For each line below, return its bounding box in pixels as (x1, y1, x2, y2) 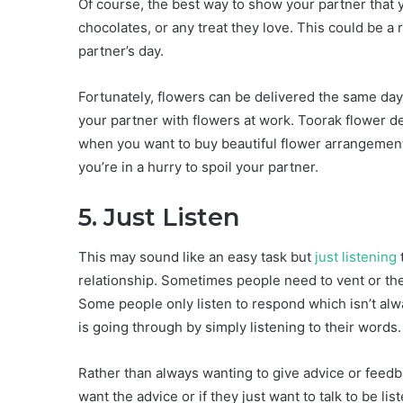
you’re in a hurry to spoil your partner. (78, 158, 318, 176)
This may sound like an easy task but (78, 247, 315, 265)
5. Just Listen (78, 202, 239, 233)
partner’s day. (78, 42, 164, 60)
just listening (315, 247, 397, 265)
